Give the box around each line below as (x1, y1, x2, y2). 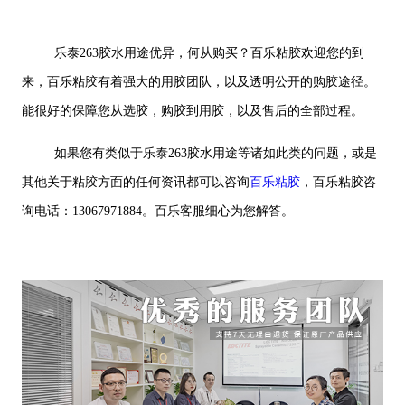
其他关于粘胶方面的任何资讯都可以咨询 (21, 174, 250, 189)
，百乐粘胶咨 (299, 174, 376, 189)
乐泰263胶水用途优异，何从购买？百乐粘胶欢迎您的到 (53, 45, 364, 60)
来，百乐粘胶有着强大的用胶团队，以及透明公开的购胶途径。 (21, 74, 376, 89)
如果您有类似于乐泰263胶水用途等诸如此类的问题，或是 (53, 146, 377, 160)
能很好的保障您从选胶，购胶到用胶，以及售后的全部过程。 (21, 103, 363, 118)
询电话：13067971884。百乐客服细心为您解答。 (21, 203, 294, 218)
